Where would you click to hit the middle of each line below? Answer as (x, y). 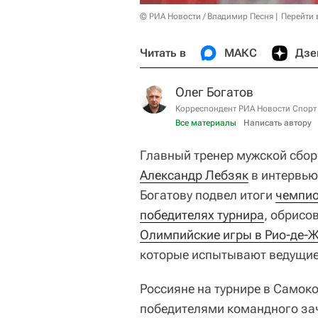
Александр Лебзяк (194, 175)
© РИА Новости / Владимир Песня (207, 16)
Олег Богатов (214, 92)
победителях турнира (202, 215)
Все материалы (206, 123)
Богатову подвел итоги (208, 195)
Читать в (163, 53)
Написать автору (278, 123)
